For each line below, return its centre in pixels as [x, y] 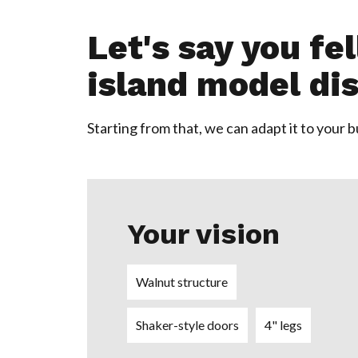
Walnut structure [181, 282]
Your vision [203, 235]
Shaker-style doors [187, 325]
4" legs [283, 325]
